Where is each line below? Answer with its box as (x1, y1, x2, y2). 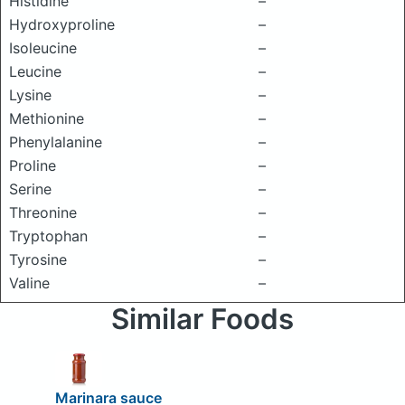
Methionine (9, 109, 84, 127)
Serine (9, 180, 52, 198)
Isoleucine (9, 39, 77, 57)
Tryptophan (9, 227, 88, 245)
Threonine (9, 203, 77, 221)
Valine (9, 274, 50, 292)
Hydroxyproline (9, 15, 115, 33)
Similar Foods (111, 302, 294, 336)
